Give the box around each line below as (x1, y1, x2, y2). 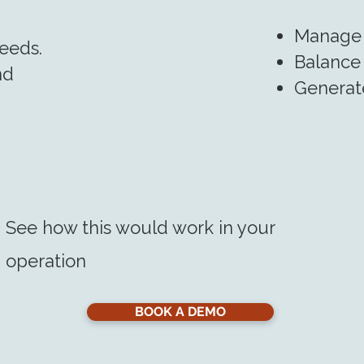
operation (6, 250, 86, 271)
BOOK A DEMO (135, 304, 226, 319)
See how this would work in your (6, 217, 275, 238)
